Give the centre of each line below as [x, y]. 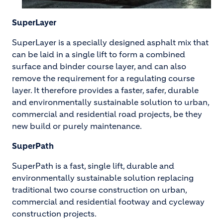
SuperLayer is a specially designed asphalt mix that [110, 42]
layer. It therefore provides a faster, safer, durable [105, 90]
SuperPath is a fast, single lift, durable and [93, 166]
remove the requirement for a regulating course [103, 78]
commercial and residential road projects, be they [107, 114]
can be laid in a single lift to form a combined [99, 54]
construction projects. [54, 214]
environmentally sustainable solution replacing [103, 178]
